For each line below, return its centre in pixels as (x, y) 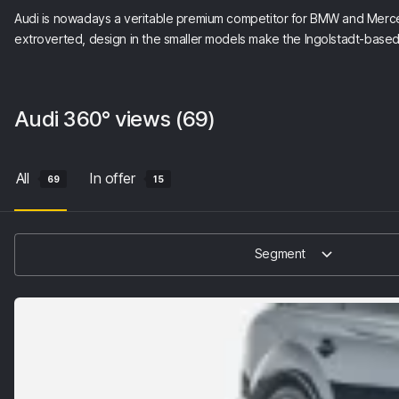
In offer (112, 178)
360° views (119, 119)
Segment (280, 253)
